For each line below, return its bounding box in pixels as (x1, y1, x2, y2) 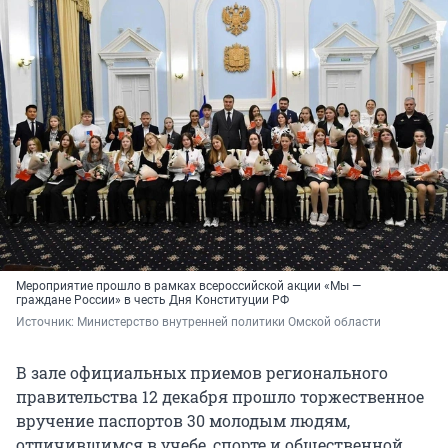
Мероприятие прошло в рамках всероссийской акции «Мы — (16, 279, 361, 294)
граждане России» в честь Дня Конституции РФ (16, 293, 289, 308)
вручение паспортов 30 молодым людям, (16, 410, 350, 432)
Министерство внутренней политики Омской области (77, 315, 384, 330)
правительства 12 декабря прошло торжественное (16, 386, 424, 408)
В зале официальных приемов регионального (16, 362, 388, 384)
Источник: (16, 315, 77, 330)
